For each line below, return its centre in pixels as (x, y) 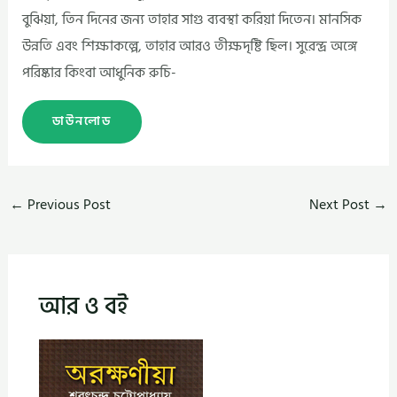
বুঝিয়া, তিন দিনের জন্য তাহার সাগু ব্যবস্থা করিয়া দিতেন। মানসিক (192, 19)
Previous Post (67, 204)
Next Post (342, 204)
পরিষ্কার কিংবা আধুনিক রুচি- (100, 72)
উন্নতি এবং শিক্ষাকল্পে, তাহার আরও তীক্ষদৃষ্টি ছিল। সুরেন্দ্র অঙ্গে (190, 46)
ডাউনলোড (82, 122)
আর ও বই (83, 306)
